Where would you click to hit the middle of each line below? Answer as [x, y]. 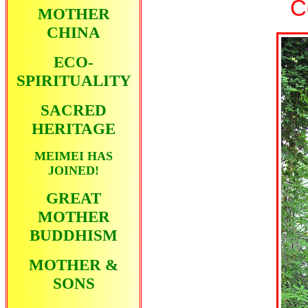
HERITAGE [74, 129]
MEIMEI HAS [74, 156]
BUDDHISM [74, 235]
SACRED [74, 110]
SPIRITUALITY [74, 81]
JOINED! [74, 171]
